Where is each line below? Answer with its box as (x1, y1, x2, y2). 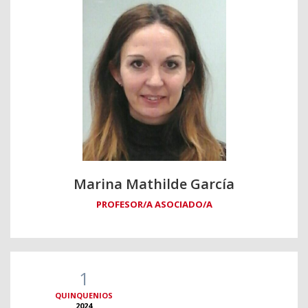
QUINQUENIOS (55, 289, 113, 300)
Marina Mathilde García (74, 174, 234, 193)
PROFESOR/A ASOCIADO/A (96, 197, 212, 210)
